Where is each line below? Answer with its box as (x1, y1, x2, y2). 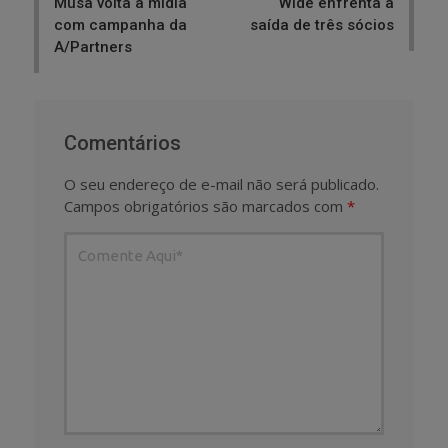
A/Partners (54, 37, 132, 56)
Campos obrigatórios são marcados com (64, 195, 347, 216)
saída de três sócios (250, 15, 394, 34)
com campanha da (54, 15, 187, 34)
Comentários (64, 130, 181, 155)
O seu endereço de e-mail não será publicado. (64, 173, 379, 194)
